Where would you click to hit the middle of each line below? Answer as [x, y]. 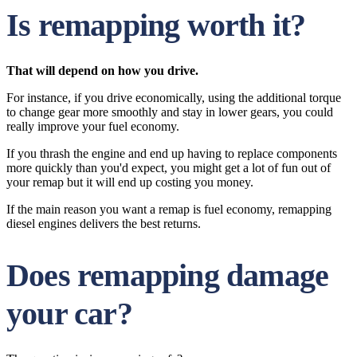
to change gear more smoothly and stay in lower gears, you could [170, 112]
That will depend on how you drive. [102, 71]
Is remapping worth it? [156, 25]
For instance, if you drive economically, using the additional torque [174, 98]
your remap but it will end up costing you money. [130, 182]
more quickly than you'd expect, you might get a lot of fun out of [169, 168]
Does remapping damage [168, 275]
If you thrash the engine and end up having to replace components [172, 153]
